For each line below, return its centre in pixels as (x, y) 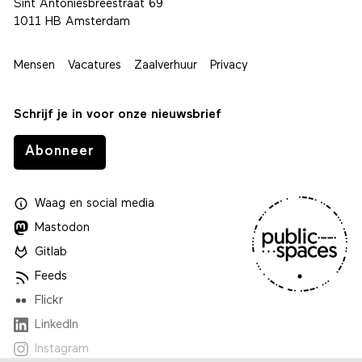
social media (119, 204)
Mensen (34, 66)
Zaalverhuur (165, 66)
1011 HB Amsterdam (72, 23)
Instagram (62, 349)
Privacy (229, 66)
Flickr (49, 301)
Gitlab (51, 252)
